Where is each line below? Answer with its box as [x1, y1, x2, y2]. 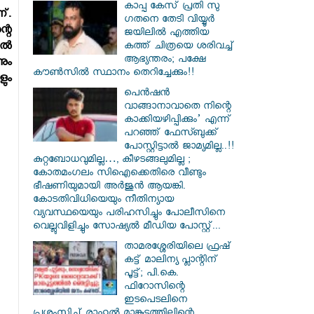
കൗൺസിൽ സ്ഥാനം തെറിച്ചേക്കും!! [33, 67, 194, 81]
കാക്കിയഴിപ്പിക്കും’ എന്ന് [124, 114, 231, 128]
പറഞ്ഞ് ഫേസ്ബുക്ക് [124, 127, 219, 142]
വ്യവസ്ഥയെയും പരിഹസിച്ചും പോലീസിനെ [33, 207, 225, 221]
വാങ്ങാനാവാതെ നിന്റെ [124, 100, 231, 115]
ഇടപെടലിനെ [124, 294, 187, 308]
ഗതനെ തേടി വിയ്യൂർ [124, 13, 214, 28]
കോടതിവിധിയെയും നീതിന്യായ [33, 193, 174, 208]
